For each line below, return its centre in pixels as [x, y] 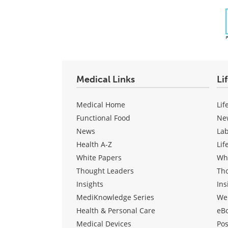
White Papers [99, 157]
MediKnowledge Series [115, 197]
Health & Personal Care [116, 210]
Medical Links [106, 79]
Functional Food [103, 118]
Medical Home [101, 104]
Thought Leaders [105, 170]
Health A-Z [94, 144]
